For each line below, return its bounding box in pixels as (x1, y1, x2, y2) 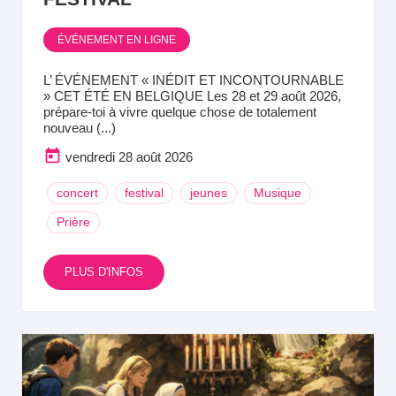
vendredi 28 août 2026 (65, 148, 193, 164)
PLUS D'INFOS (65, 264, 143, 278)
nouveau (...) (43, 119, 116, 135)
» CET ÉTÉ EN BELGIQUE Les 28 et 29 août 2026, (43, 88, 341, 103)
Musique (254, 185, 301, 200)
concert (57, 185, 98, 200)
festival (125, 185, 164, 200)
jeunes (190, 185, 227, 200)
